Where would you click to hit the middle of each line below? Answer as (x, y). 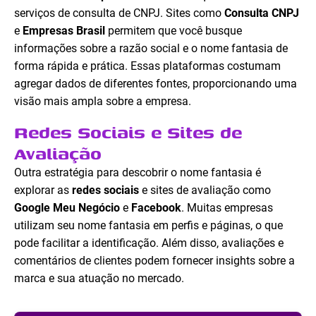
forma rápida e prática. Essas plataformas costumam (147, 66)
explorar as (43, 190)
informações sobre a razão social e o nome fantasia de (151, 49)
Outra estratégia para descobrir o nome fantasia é (138, 173)
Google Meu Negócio (67, 208)
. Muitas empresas (227, 208)
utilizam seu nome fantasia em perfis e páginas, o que (148, 226)
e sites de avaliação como (205, 190)
